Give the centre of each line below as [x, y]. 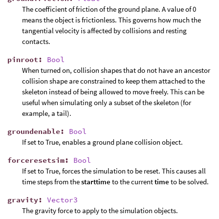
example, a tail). [47, 113]
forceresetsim [36, 160]
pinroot [23, 59]
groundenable [34, 131]
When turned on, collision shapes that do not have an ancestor [116, 70]
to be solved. [189, 181]
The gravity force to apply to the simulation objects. [100, 210]
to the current [132, 181]
